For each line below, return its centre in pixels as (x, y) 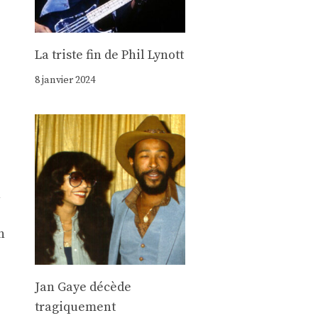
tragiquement (75, 307)
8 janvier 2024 (65, 80)
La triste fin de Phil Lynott (109, 55)
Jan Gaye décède (83, 287)
